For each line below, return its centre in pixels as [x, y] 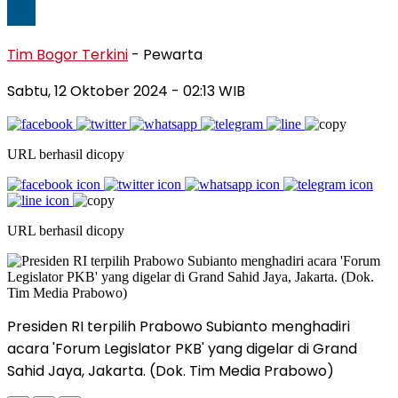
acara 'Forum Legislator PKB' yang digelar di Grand [182, 348]
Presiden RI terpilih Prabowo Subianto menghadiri [179, 326]
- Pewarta [167, 54]
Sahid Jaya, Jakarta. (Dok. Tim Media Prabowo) [171, 370]
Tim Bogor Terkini [68, 54]
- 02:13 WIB [208, 91]
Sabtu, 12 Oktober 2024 [89, 91]
